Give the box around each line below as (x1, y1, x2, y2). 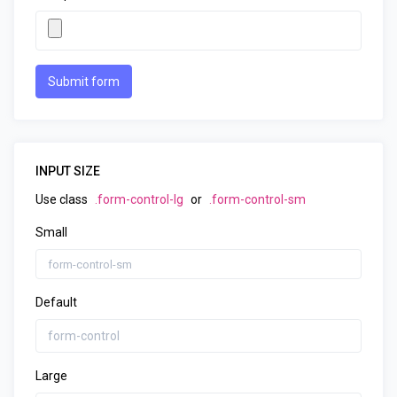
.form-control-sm (209, 192, 306, 206)
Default (35, 295, 77, 309)
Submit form (47, 74, 120, 89)
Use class (35, 192, 90, 206)
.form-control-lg (95, 192, 183, 206)
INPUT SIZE (35, 164, 100, 178)
